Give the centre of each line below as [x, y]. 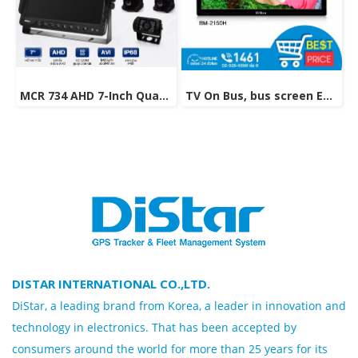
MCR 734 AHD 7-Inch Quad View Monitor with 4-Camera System [164, 96]
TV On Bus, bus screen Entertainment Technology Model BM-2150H [328, 96]
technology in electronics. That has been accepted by [154, 328]
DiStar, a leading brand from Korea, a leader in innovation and [179, 306]
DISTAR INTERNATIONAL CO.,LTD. [111, 284]
